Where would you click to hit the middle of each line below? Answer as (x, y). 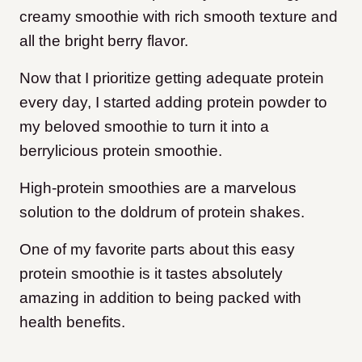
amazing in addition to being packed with (160, 297)
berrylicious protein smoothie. (123, 150)
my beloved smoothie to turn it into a (144, 126)
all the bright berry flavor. (104, 40)
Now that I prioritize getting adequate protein (172, 78)
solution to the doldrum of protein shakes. (162, 212)
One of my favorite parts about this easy (157, 249)
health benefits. (72, 322)
